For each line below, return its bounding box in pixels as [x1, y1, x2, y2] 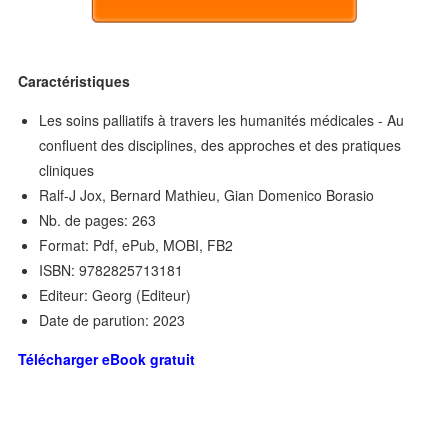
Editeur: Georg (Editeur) [39, 285, 192, 305]
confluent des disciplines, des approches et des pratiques [39, 135, 402, 155]
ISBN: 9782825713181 [39, 260, 184, 280]
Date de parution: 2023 [39, 310, 186, 330]
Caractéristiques [18, 71, 131, 91]
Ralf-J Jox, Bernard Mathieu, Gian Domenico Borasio [39, 185, 375, 205]
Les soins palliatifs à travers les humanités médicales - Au [39, 110, 405, 130]
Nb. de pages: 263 [39, 210, 157, 230]
